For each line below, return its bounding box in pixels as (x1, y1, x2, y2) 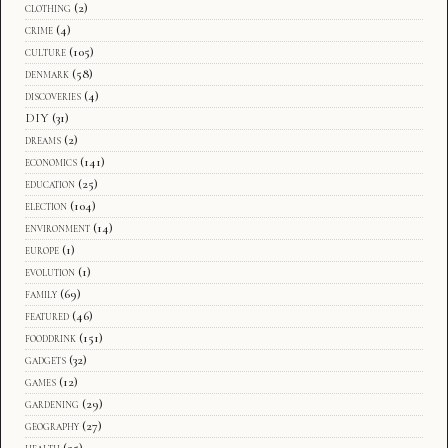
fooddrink (25, 329, 76, 346)
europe (25, 241, 59, 258)
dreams (25, 131, 61, 148)
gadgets (25, 351, 66, 368)
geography (25, 417, 79, 434)
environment (25, 219, 90, 236)
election (25, 197, 67, 214)
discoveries (25, 87, 81, 104)
